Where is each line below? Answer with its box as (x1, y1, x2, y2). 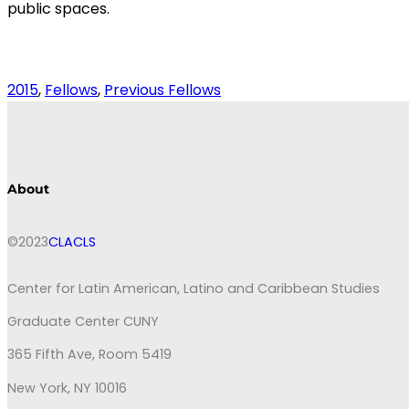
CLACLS (48, 233, 96, 252)
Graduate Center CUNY (7, 312, 159, 331)
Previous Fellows (104, 79, 221, 100)
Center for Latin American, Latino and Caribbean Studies (7, 278, 380, 298)
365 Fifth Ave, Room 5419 (7, 345, 172, 364)
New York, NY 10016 (7, 378, 127, 397)
